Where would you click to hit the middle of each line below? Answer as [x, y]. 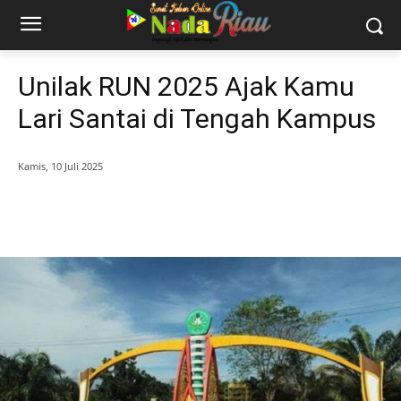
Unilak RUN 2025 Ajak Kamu [186, 86]
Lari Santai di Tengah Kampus [197, 119]
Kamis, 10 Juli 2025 [60, 166]
